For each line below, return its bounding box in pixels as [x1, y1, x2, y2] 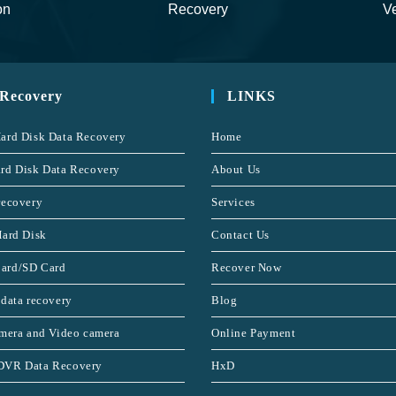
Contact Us [211, 228, 270, 241]
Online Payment [211, 326, 296, 339]
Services [211, 195, 255, 209]
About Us [211, 163, 261, 176]
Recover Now [211, 261, 282, 274]
